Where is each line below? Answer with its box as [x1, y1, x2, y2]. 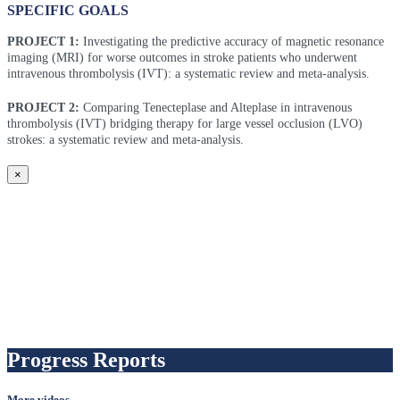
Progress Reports [7, 348, 165, 372]
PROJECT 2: [7, 100, 79, 115]
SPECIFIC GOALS [7, 3, 129, 19]
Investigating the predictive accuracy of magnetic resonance [79, 34, 384, 49]
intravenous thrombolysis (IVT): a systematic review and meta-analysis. [7, 66, 370, 81]
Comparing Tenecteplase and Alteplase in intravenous [79, 100, 352, 115]
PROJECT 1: [7, 34, 79, 49]
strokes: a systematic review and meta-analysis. [7, 132, 244, 147]
